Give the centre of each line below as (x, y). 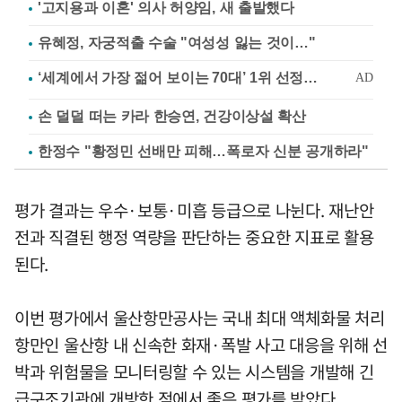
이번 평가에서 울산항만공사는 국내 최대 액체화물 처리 (200, 318)
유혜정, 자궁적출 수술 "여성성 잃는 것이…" (177, 43)
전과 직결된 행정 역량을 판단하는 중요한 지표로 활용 (194, 237)
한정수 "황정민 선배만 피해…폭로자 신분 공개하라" (203, 152)
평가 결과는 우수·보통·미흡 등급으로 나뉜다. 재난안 (194, 210)
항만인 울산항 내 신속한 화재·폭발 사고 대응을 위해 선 (201, 345)
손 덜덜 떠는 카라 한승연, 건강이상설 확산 (172, 117)
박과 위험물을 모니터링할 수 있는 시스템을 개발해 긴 (194, 372)
